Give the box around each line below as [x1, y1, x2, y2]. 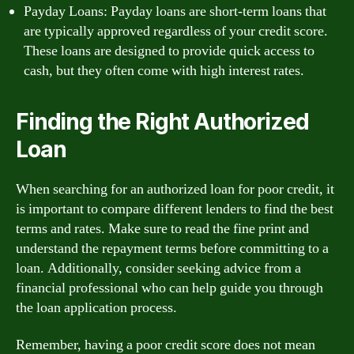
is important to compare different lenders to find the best [16, 199, 333, 218]
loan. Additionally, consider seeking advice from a [16, 258, 301, 277]
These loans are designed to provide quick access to [24, 41, 314, 60]
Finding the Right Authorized [16, 107, 309, 135]
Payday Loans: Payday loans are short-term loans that [24, 2, 326, 21]
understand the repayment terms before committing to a [16, 239, 329, 258]
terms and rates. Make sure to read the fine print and [16, 219, 309, 238]
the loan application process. [16, 298, 177, 317]
